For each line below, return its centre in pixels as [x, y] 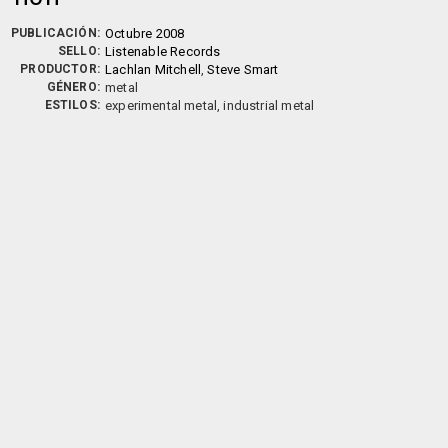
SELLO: [78, 51]
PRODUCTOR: [60, 69]
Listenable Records [163, 51]
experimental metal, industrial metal [210, 105]
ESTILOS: [72, 105]
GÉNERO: [73, 87]
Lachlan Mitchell [153, 69]
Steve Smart [243, 69]
